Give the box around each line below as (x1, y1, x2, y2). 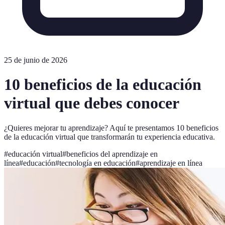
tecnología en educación (59, 158, 136, 167)
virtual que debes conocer (4, 94, 179, 113)
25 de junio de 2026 (4, 56, 67, 64)
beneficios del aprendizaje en (66, 149, 158, 158)
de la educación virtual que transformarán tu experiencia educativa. (4, 132, 215, 141)
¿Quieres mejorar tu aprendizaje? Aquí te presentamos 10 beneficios (4, 123, 218, 132)
